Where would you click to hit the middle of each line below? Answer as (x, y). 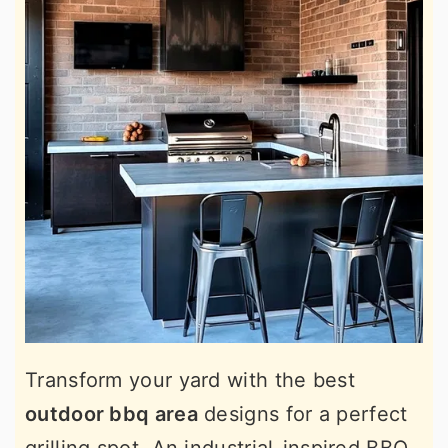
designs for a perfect (302, 414)
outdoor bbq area (111, 414)
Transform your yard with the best (190, 380)
